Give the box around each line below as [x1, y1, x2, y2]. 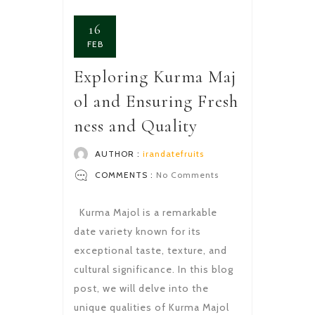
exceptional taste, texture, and [74, 243, 227, 257]
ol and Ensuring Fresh [74, 90, 238, 112]
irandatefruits [143, 148, 204, 159]
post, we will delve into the [74, 281, 209, 295]
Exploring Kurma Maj [74, 65, 236, 87]
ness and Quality [74, 115, 198, 136]
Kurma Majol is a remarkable [74, 205, 217, 219]
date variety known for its [74, 224, 201, 238]
